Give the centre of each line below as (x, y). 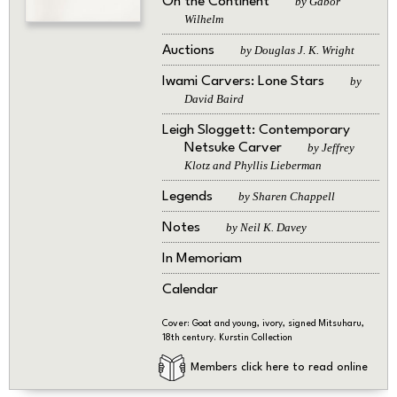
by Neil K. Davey (266, 228)
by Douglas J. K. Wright (297, 51)
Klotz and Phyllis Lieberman (253, 166)
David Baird (214, 99)
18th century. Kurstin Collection (227, 338)
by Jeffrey (331, 148)
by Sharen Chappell (286, 197)
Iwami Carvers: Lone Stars (245, 82)
